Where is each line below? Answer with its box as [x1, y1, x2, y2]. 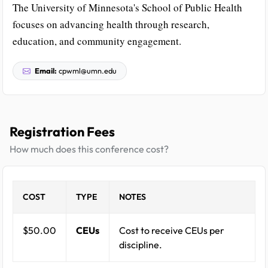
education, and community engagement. [13, 33, 181, 48]
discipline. [119, 238, 162, 251]
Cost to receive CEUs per [119, 224, 224, 236]
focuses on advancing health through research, [13, 17, 209, 31]
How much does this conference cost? [10, 142, 169, 155]
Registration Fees [10, 123, 115, 140]
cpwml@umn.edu [57, 65, 117, 75]
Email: [35, 65, 57, 75]
